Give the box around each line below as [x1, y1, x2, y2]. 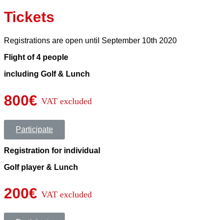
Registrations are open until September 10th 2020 [4, 36, 179, 45]
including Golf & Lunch [4, 69, 90, 78]
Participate [16, 125, 53, 134]
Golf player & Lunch [4, 163, 78, 171]
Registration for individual [4, 146, 102, 155]
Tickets [4, 8, 55, 25]
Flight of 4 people [4, 53, 68, 61]
